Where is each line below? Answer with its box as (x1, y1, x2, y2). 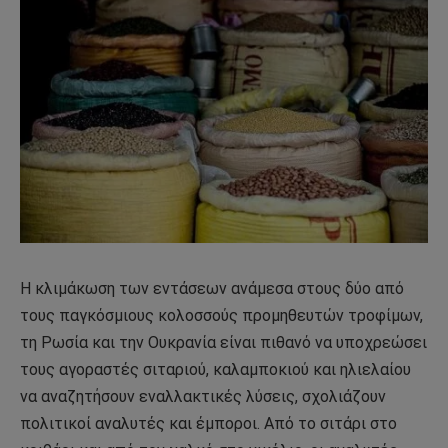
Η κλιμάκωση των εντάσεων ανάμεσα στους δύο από (20, 278, 404, 298)
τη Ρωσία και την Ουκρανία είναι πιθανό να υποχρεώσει (20, 332, 427, 352)
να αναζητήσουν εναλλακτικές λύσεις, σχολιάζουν (20, 386, 386, 406)
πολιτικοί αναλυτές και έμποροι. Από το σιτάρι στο (20, 413, 397, 433)
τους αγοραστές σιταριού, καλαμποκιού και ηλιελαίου (20, 359, 411, 379)
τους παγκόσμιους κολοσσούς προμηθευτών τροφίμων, (20, 305, 423, 325)
